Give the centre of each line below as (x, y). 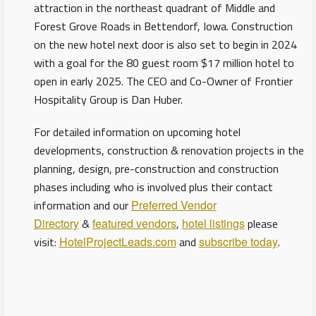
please (261, 224)
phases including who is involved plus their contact (153, 187)
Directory (56, 224)
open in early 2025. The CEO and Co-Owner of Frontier (163, 81)
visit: (46, 242)
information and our (82, 206)
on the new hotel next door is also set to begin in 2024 (165, 45)
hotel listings (213, 224)
